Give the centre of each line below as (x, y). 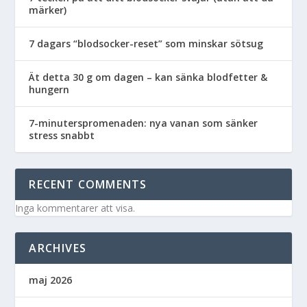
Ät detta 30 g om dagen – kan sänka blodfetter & (148, 77)
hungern (49, 89)
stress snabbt (62, 135)
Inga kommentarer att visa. (75, 208)
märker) (48, 10)
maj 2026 (51, 280)
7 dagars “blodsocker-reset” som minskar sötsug (146, 43)
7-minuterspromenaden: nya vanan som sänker (144, 123)
